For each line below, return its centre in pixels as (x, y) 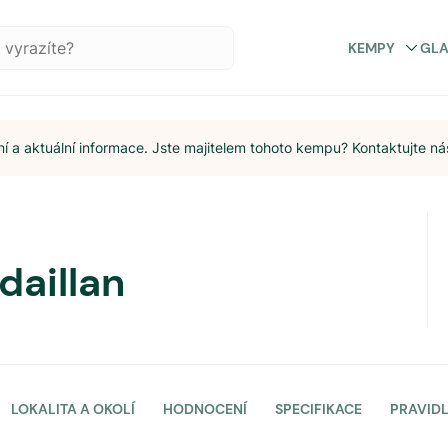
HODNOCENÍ (205, 409)
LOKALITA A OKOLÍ (73, 409)
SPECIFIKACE (318, 409)
